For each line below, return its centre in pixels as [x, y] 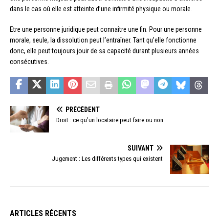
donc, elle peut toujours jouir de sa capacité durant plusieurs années [104, 51]
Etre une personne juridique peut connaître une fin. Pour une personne [106, 30]
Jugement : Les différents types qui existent [107, 158]
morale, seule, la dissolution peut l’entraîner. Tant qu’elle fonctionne [103, 40]
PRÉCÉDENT [83, 110]
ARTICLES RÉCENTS [43, 213]
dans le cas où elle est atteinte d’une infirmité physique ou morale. [101, 9]
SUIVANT [141, 148]
